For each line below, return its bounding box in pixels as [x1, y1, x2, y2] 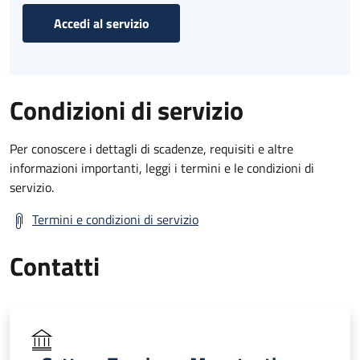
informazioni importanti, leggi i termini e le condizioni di [10, 157, 314, 178]
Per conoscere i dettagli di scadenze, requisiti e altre [10, 138, 293, 158]
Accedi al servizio [53, 13, 149, 33]
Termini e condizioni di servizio [32, 209, 198, 229]
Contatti [10, 246, 100, 285]
